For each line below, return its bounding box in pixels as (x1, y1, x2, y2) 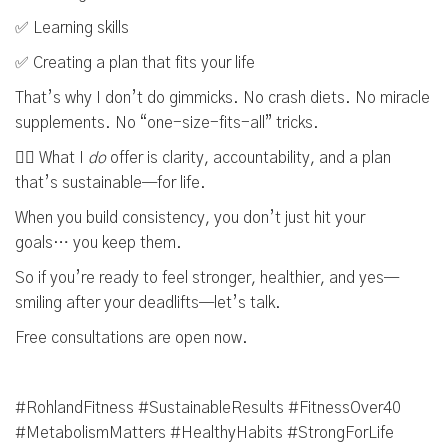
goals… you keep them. (15, 235, 182, 251)
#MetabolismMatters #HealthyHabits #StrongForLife (15, 425, 394, 441)
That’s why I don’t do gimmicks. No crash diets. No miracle (15, 90, 430, 106)
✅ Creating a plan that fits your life (15, 55, 255, 71)
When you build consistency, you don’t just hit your (15, 210, 365, 226)
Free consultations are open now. (15, 330, 248, 346)
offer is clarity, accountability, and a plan (106, 150, 391, 166)
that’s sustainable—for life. (15, 175, 206, 191)
